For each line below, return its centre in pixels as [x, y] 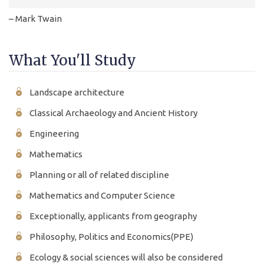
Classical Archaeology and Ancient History [113, 113]
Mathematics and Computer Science [102, 195]
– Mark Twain [35, 18]
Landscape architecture [77, 92]
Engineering [54, 133]
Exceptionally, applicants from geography [113, 216]
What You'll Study [72, 60]
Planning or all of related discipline [99, 174]
